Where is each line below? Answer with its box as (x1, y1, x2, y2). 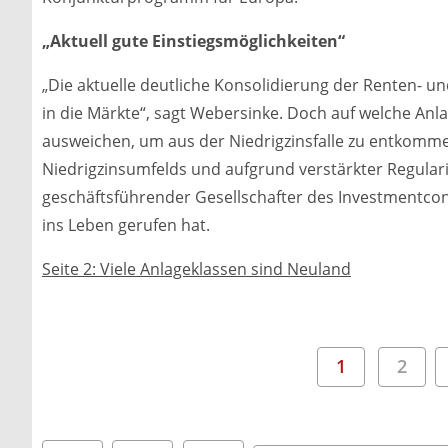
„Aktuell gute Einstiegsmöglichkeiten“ (42, 29, 345, 52)
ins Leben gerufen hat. (42, 213, 210, 236)
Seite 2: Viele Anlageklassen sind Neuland (42, 257, 351, 280)
